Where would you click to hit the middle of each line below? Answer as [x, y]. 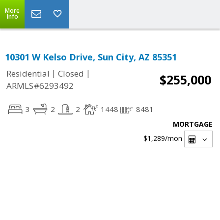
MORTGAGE [193, 124]
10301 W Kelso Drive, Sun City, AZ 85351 [91, 57]
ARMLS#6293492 [40, 86]
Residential [28, 74]
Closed [71, 74]
